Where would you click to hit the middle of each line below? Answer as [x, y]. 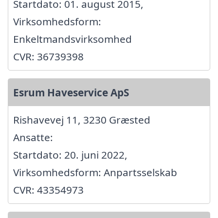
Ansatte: [33, 137]
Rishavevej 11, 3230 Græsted [82, 119]
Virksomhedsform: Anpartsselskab [95, 172]
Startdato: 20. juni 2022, [70, 154]
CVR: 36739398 [48, 56]
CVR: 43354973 [48, 190]
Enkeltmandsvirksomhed [73, 39]
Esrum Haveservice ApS [71, 92]
